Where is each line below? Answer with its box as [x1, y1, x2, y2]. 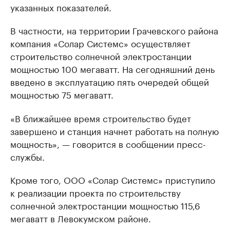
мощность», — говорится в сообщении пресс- [10, 137, 206, 150]
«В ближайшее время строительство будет [10, 111, 191, 124]
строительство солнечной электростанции [10, 49, 191, 62]
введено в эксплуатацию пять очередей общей [10, 74, 209, 88]
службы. [10, 149, 45, 163]
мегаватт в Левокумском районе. [10, 211, 151, 224]
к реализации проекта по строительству [10, 185, 181, 199]
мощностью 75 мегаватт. [10, 87, 113, 101]
